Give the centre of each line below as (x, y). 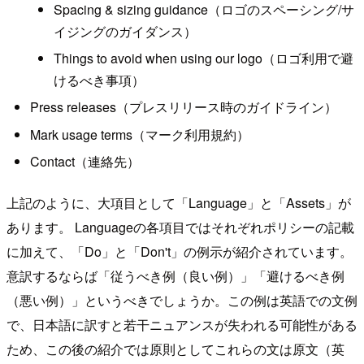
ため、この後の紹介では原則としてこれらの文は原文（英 (175, 349)
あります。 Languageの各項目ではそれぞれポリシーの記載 (180, 227)
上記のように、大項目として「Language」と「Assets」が (179, 202)
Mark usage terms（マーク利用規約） (139, 134)
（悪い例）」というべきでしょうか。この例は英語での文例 (182, 300)
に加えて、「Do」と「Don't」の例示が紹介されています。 (180, 251)
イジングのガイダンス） (125, 31)
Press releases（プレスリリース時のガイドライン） (183, 107)
